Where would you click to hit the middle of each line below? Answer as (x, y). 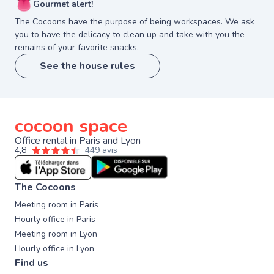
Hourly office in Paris (55, 219)
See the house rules (87, 66)
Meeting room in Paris (57, 204)
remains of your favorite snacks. (77, 47)
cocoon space (71, 126)
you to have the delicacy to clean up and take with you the (130, 34)
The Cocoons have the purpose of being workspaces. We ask (135, 21)
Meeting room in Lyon (56, 234)
